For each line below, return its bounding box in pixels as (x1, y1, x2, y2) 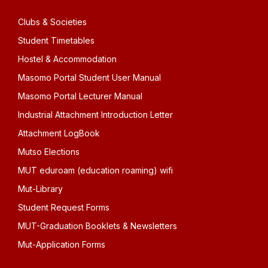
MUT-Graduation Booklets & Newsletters (18, 221, 177, 231)
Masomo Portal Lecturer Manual (18, 91, 142, 101)
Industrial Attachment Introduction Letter (18, 109, 173, 120)
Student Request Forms (18, 202, 109, 212)
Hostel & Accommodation (18, 54, 117, 64)
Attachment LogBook (18, 128, 100, 138)
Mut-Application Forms (18, 239, 105, 249)
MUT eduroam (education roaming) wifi (18, 165, 173, 175)
